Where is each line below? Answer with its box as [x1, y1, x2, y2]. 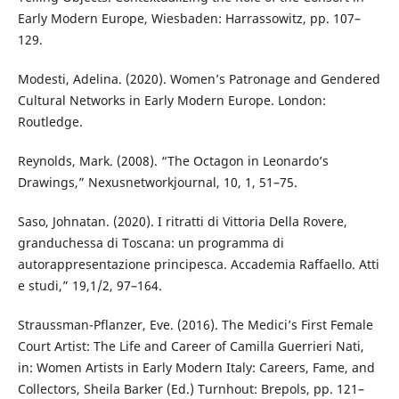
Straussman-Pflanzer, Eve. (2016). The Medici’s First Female [17, 316, 373, 334]
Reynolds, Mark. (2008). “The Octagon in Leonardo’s [17, 152, 329, 170]
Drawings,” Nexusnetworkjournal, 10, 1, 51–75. [17, 174, 297, 191]
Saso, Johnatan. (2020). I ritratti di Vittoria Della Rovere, [17, 213, 347, 231]
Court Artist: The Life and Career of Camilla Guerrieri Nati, [17, 338, 364, 355]
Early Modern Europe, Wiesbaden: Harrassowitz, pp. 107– [17, 10, 361, 28]
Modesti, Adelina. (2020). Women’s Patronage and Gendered [17, 70, 380, 88]
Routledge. [17, 113, 83, 131]
